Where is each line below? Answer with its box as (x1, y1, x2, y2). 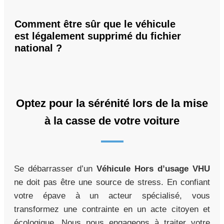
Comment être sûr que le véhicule (14, 18, 175, 29)
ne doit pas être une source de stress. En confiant (14, 177, 210, 187)
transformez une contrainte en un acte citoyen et (14, 204, 210, 214)
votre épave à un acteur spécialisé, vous (14, 190, 210, 200)
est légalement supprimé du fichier (14, 30, 181, 41)
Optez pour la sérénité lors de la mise (16, 96, 208, 109)
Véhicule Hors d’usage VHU (96, 163, 210, 173)
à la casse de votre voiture (44, 114, 179, 127)
